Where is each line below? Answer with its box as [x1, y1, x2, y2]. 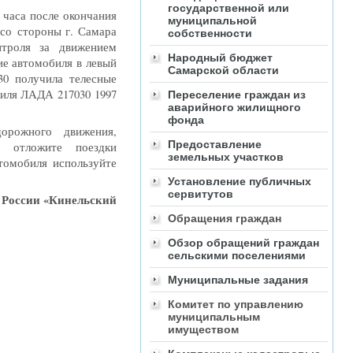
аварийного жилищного [168, 101, 301, 114]
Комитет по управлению [168, 298, 303, 311]
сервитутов [168, 188, 233, 201]
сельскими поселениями [168, 249, 306, 262]
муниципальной [168, 14, 257, 28]
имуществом [168, 323, 239, 336]
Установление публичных [168, 175, 311, 188]
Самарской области [168, 64, 279, 77]
